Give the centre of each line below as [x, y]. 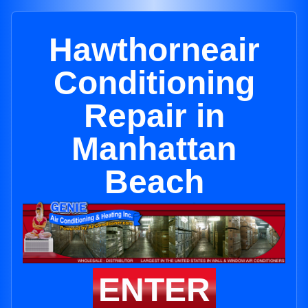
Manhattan [154, 149]
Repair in [154, 116]
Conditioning [154, 83]
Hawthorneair [154, 50]
